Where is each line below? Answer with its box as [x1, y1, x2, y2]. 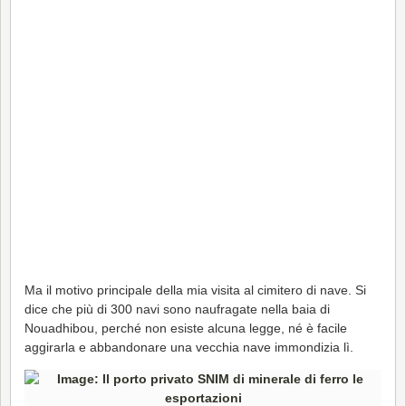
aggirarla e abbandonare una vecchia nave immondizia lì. [24, 339, 353, 354]
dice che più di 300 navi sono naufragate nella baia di [24, 301, 330, 316]
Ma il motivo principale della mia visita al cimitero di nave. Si [24, 282, 366, 297]
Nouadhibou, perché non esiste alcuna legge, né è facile [24, 320, 347, 335]
